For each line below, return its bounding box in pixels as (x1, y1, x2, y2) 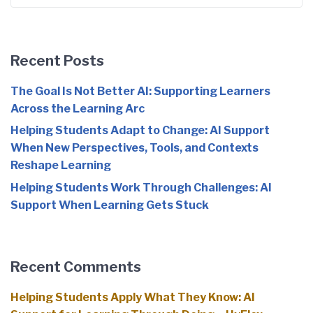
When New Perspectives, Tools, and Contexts (10, 141, 259, 155)
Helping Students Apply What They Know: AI (10, 290, 255, 304)
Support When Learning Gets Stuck (10, 198, 209, 212)
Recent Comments (10, 258, 141, 275)
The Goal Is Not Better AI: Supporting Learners (10, 84, 270, 98)
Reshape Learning (10, 159, 111, 173)
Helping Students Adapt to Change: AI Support (10, 124, 270, 138)
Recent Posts (10, 52, 104, 69)
